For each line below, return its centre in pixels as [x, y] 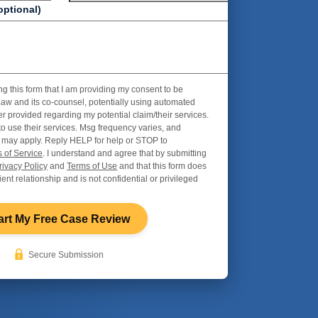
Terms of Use [92, 166]
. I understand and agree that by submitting [125, 154]
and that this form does [162, 166]
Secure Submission [66, 255]
